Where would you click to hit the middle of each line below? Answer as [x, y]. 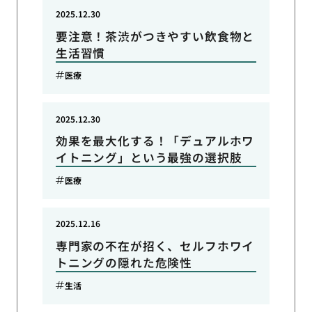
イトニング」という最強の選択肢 [149, 158]
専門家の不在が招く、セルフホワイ [155, 246]
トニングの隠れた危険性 [124, 263]
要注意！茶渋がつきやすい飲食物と [155, 36]
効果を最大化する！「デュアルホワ [155, 141]
